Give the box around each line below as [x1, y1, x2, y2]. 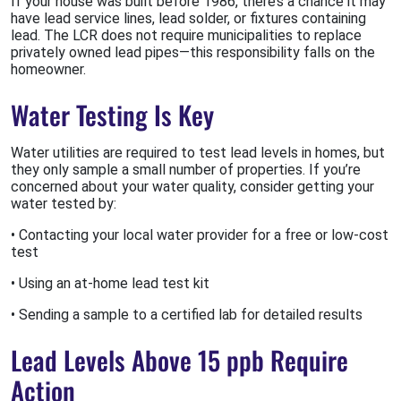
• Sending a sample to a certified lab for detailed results [11, 306, 363, 324]
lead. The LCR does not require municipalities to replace [11, 27, 362, 45]
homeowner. [11, 61, 86, 79]
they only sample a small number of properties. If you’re [11, 161, 361, 179]
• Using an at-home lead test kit [11, 275, 209, 293]
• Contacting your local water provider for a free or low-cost [11, 226, 388, 244]
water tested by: [11, 195, 116, 213]
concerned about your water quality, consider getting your [11, 178, 374, 196]
